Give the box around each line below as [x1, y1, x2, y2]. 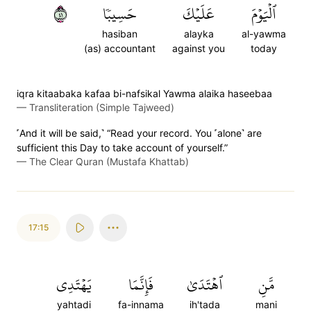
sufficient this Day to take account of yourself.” [17, 142, 228, 153]
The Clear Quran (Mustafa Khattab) [29, 155, 189, 167]
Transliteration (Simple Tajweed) [29, 101, 174, 113]
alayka [183, 28, 214, 40]
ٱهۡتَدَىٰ [187, 270, 223, 299]
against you [172, 42, 225, 54]
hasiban [102, 28, 137, 40]
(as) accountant [84, 42, 155, 54]
